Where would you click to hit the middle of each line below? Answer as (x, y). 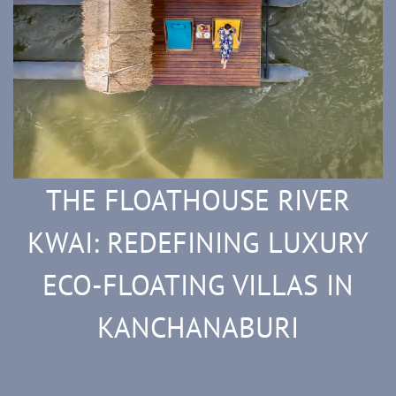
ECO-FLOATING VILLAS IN (198, 285)
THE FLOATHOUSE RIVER (198, 200)
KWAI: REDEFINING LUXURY (198, 243)
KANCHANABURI (198, 327)
